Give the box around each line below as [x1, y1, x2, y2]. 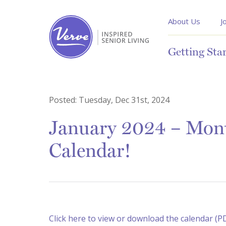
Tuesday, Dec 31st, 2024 [79, 94, 169, 106]
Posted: [49, 94, 79, 106]
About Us [168, 16, 200, 26]
